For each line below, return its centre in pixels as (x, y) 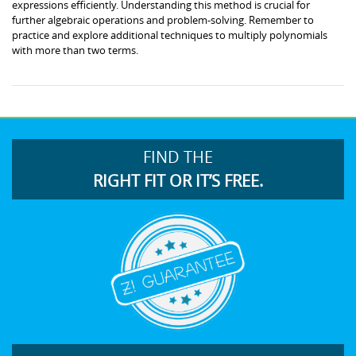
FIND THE (178, 157)
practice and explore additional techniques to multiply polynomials (170, 35)
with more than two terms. (75, 50)
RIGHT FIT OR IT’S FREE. (178, 180)
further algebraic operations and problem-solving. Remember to (163, 19)
